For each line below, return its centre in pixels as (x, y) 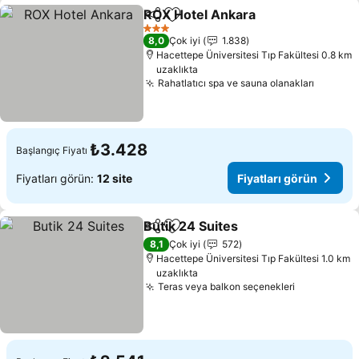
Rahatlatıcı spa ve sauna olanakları (236, 83)
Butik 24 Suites (191, 226)
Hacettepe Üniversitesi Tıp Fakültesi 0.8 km (254, 55)
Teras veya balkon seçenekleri (227, 286)
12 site (115, 178)
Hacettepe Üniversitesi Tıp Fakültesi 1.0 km (254, 258)
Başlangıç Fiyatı (52, 150)
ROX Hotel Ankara (200, 14)
